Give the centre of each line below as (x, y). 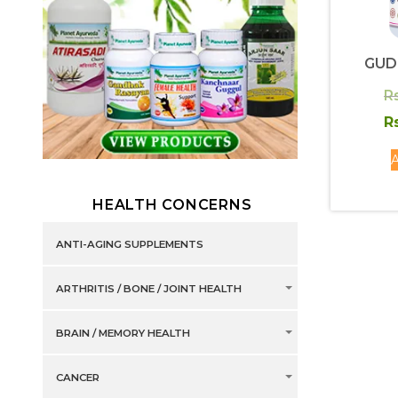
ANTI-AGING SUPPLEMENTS (129, 245)
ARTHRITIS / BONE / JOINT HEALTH (148, 289)
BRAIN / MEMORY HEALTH (123, 334)
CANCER (77, 378)
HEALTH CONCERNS (172, 205)
